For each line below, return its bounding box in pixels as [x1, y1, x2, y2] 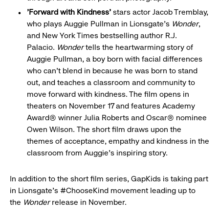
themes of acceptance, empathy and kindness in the [27, 136, 209, 146]
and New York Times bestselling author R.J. [27, 31, 177, 41]
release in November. [50, 197, 129, 207]
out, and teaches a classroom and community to [27, 78, 195, 88]
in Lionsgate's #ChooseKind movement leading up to [10, 186, 196, 196]
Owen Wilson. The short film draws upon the [27, 125, 181, 134]
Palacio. [27, 43, 57, 52]
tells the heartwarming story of [84, 43, 193, 52]
